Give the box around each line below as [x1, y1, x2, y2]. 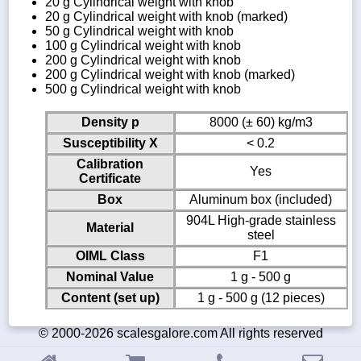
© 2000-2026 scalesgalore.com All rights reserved [38, 326, 323, 340]
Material [86, 220, 134, 234]
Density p [81, 114, 139, 129]
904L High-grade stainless [185, 213, 336, 227]
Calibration [77, 156, 143, 171]
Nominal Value [66, 269, 154, 284]
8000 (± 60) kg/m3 [209, 114, 313, 129]
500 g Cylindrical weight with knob [45, 81, 241, 96]
